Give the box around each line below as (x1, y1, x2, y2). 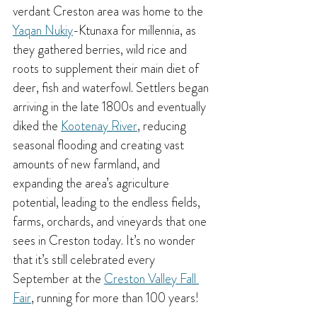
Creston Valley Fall (104, 270, 199, 289)
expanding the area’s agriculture (13, 174, 172, 193)
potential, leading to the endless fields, (13, 193, 203, 212)
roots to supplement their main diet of (13, 59, 202, 79)
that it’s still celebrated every (13, 250, 158, 270)
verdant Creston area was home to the (13, 2, 206, 21)
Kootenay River (61, 117, 137, 136)
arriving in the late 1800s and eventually (13, 98, 209, 117)
